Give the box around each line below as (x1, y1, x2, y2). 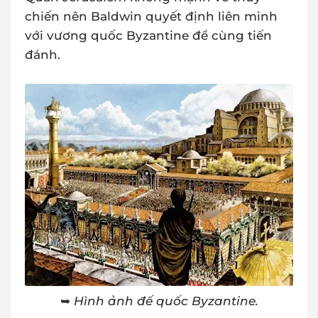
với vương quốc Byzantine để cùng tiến (25, 28, 272, 43)
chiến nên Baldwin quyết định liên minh (25, 9, 278, 24)
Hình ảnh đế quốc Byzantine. (73, 294, 258, 309)
